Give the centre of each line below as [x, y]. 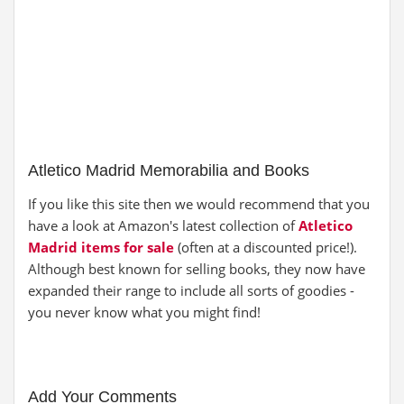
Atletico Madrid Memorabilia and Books [169, 170]
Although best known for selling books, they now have [197, 269]
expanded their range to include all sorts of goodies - [191, 290]
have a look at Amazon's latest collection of [163, 225]
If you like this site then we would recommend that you [199, 204]
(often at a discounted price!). [266, 247]
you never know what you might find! [144, 312]
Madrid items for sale [101, 247]
